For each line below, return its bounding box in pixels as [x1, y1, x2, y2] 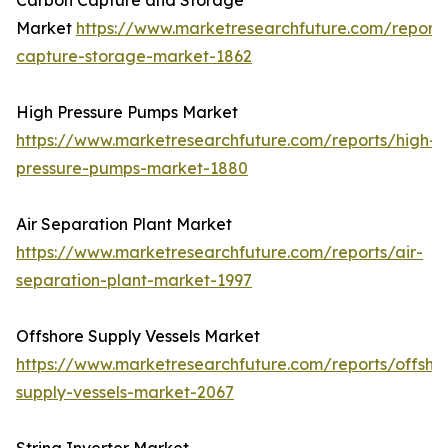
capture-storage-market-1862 [16, 46, 252, 67]
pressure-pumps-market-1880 [16, 158, 248, 179]
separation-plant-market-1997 [16, 270, 252, 291]
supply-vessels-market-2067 [16, 382, 234, 403]
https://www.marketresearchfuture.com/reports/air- [16, 242, 423, 263]
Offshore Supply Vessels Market [16, 326, 260, 347]
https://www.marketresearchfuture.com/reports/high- [16, 130, 436, 151]
